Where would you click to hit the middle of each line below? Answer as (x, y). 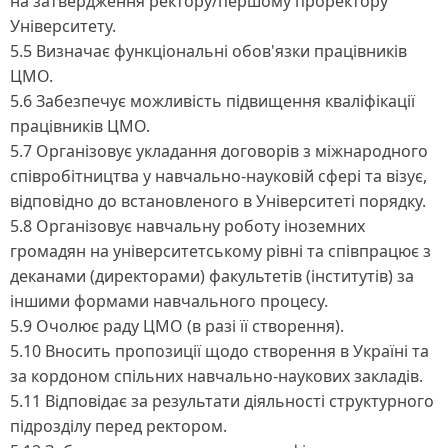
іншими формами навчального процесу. (169, 300)
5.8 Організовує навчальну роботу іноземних (187, 225)
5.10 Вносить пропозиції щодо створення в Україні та (219, 350)
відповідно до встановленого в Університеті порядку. (218, 200)
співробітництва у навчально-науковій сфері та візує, (218, 175)
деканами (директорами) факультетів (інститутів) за (212, 275)
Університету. (63, 25)
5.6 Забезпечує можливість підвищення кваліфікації (212, 100)
